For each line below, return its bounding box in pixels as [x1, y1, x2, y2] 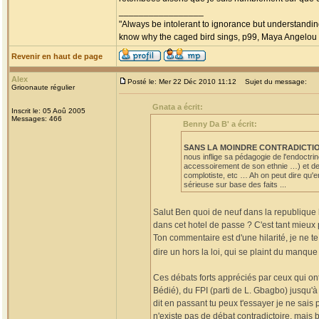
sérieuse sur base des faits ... [184, 180, 286, 189]
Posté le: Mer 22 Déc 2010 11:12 [127, 78, 236, 85]
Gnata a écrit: [152, 103, 203, 111]
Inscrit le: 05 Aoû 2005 [11, 107, 85, 115]
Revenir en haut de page [11, 52, 103, 61]
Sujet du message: [239, 78, 307, 85]
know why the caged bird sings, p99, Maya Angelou [119, 32, 317, 42]
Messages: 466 [11, 115, 62, 122]
